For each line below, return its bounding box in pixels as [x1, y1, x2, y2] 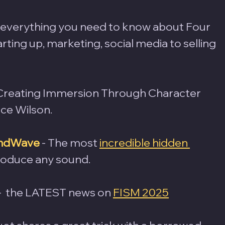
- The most [42, 135, 99, 150]
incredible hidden [99, 135, 190, 150]
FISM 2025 [113, 185, 169, 199]
